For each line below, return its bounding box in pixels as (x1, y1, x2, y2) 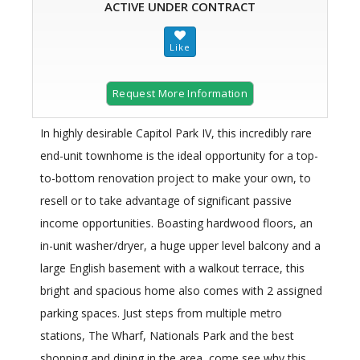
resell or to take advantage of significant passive (40, 193, 292, 209)
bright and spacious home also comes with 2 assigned (40, 283, 322, 299)
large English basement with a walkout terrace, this (40, 260, 305, 276)
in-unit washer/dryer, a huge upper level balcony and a (40, 238, 321, 254)
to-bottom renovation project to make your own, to (40, 170, 311, 186)
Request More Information (112, 86, 247, 101)
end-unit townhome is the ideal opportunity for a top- (40, 148, 318, 164)
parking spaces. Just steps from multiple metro (40, 305, 282, 321)
